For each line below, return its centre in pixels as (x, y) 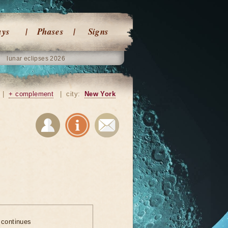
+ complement (31, 94)
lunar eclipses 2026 (36, 59)
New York (100, 94)
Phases (50, 32)
